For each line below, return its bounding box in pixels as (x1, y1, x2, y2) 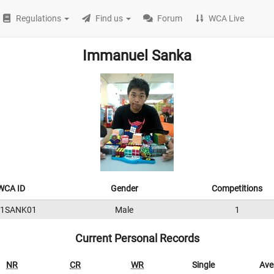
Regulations (16, 13, 62, 23)
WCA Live (209, 13, 245, 23)
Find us (95, 13, 124, 23)
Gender (110, 183, 138, 193)
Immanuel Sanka (83, 47, 191, 64)
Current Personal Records (75, 232, 199, 245)
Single (192, 260, 215, 270)
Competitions (212, 183, 262, 193)
